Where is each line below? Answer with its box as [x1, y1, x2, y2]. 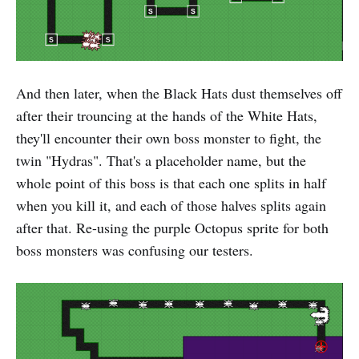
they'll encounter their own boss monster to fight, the [16, 128, 321, 148]
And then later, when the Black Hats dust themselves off [16, 83, 342, 103]
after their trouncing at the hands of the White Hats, [16, 106, 317, 126]
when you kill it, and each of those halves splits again [16, 196, 326, 216]
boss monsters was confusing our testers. [16, 240, 253, 260]
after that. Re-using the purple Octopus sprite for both [16, 218, 329, 238]
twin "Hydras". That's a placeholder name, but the [16, 151, 306, 171]
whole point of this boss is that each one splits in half [16, 173, 326, 193]
